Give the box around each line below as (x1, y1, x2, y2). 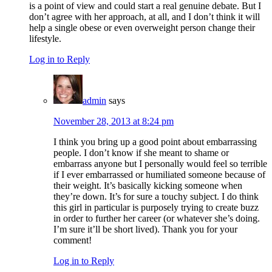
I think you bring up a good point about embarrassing (53, 137, 257, 148)
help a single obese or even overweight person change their (29, 22, 255, 33)
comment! (53, 235, 92, 246)
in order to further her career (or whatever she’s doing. (53, 213, 260, 224)
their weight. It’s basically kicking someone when (53, 180, 242, 191)
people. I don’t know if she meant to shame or (53, 148, 229, 158)
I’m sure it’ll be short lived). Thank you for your (53, 224, 237, 235)
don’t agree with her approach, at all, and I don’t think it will (29, 12, 260, 22)
